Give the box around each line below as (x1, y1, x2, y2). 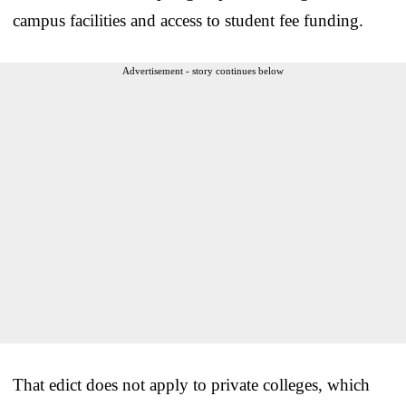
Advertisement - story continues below (122, 64, 284, 76)
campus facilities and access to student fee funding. (13, 10, 363, 30)
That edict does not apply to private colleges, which (13, 374, 370, 394)
